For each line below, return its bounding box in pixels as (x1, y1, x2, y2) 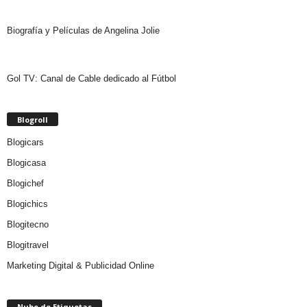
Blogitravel (7, 239, 49, 250)
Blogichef (7, 177, 44, 188)
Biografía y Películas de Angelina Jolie (7, 25, 160, 36)
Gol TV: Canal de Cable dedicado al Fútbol (7, 73, 176, 84)
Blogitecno (7, 219, 49, 230)
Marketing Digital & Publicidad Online (7, 260, 154, 271)
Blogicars (7, 136, 44, 147)
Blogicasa (7, 157, 46, 168)
